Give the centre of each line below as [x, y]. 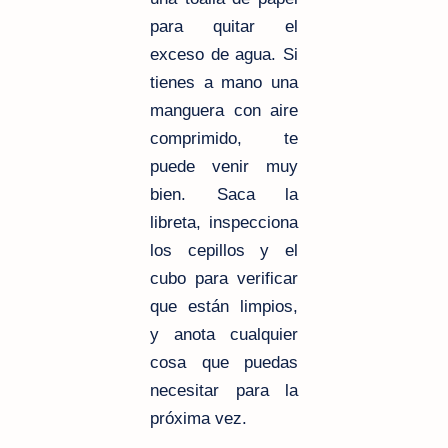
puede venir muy [224, 166]
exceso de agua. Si [224, 54]
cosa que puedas [224, 362]
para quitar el [224, 26]
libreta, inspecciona [224, 222]
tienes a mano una [224, 82]
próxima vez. [198, 418]
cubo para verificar [224, 278]
